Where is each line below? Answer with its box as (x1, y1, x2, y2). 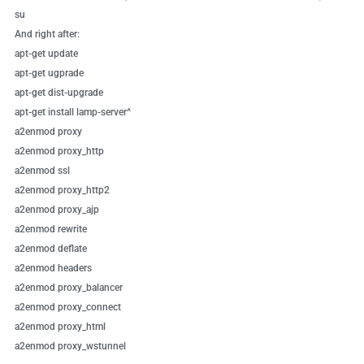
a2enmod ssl (14, 165, 70, 177)
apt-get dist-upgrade (14, 87, 103, 99)
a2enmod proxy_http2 (14, 184, 110, 197)
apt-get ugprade (14, 67, 84, 80)
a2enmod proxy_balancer (14, 282, 123, 294)
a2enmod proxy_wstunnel (14, 340, 126, 353)
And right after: (14, 28, 80, 41)
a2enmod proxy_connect (14, 301, 121, 314)
